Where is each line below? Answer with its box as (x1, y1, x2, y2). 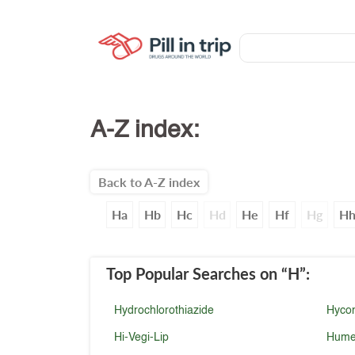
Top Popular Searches (106, 264, 257, 283)
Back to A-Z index (98, 174, 200, 189)
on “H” (260, 264, 307, 283)
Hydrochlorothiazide (114, 305, 215, 316)
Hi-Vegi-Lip (114, 332, 170, 343)
